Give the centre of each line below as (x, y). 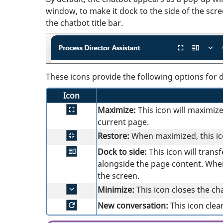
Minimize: (116, 189)
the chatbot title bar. (84, 23)
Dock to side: (122, 152)
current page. (123, 122)
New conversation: (133, 205)
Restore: (113, 136)
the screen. (118, 175)
